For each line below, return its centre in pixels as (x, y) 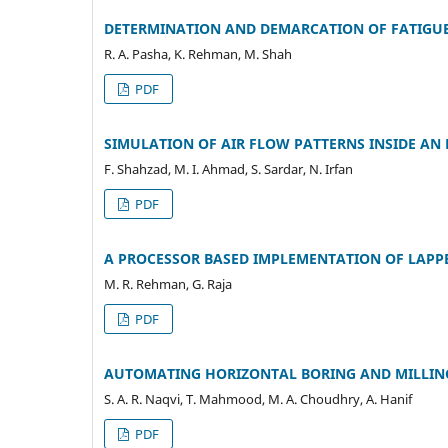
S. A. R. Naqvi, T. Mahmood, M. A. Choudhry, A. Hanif (258, 398)
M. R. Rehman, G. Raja (168, 283)
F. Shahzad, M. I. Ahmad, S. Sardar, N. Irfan (228, 168)
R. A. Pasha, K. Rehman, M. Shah (198, 53)
